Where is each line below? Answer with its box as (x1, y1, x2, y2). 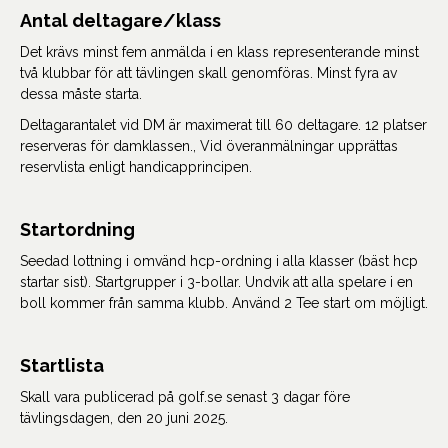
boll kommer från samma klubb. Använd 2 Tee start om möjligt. (20, 295, 428, 311)
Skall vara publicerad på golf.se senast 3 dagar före (20, 389, 350, 405)
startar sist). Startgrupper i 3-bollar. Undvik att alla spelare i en (20, 274, 413, 290)
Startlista (20, 355, 104, 376)
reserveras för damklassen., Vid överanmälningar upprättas (20, 138, 398, 154)
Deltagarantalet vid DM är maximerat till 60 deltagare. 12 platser (20, 117, 427, 133)
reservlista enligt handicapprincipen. (20, 159, 252, 175)
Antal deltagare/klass (20, 10, 221, 31)
